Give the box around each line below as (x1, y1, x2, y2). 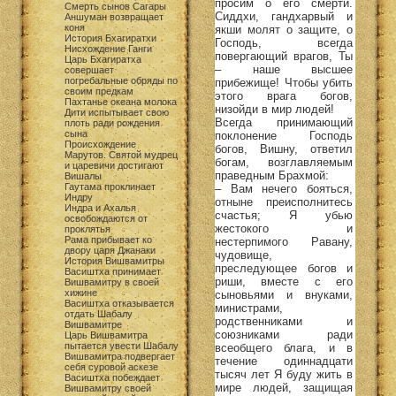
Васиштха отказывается (65, 298, 174, 308)
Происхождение (65, 139, 136, 149)
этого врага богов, (215, 88, 353, 103)
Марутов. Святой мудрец (65, 149, 178, 160)
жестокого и (215, 221, 353, 235)
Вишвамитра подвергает (65, 351, 175, 362)
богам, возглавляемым (215, 155, 353, 169)
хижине (65, 287, 97, 298)
